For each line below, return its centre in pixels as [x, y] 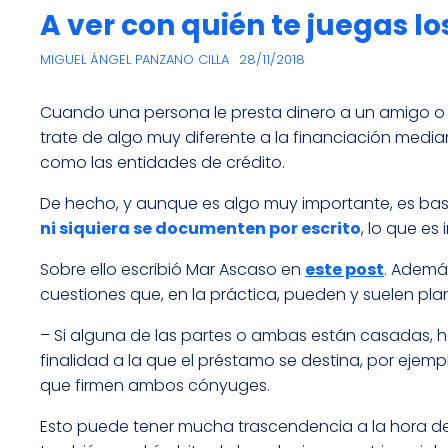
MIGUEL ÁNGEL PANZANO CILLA [134, 59]
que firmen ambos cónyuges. [155, 385]
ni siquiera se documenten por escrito [200, 228]
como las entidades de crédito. [162, 162]
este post [344, 269]
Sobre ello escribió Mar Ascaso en [172, 269]
